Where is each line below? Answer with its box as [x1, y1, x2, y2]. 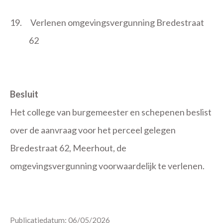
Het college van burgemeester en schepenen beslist [10, 107, 212, 117]
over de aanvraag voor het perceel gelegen [10, 124, 176, 135]
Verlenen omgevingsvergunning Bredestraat [30, 17, 205, 28]
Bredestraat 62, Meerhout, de [10, 142, 126, 153]
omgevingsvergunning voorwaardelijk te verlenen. [10, 160, 205, 171]
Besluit [10, 89, 38, 100]
